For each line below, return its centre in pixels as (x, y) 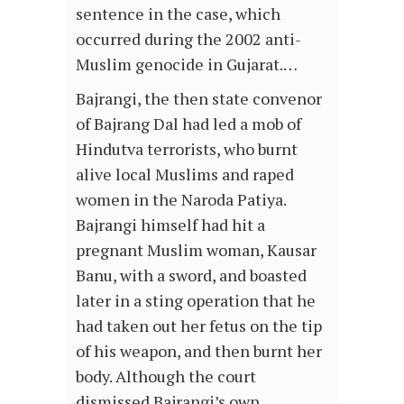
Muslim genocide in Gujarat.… (187, 64)
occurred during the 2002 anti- (188, 39)
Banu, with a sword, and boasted (191, 275)
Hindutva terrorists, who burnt (187, 149)
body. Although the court (166, 376)
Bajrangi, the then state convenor (199, 99)
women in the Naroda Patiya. (181, 200)
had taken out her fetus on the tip (199, 326)
